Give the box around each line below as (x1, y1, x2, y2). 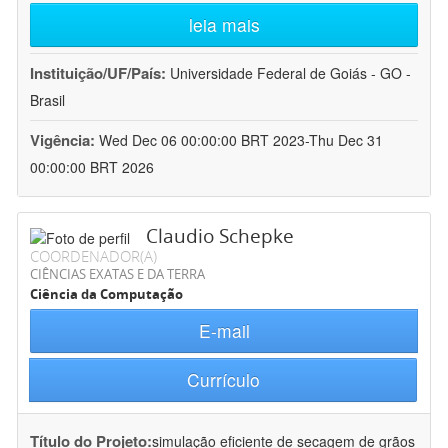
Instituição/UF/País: (30, 62, 170, 85)
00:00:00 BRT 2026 (30, 157, 154, 178)
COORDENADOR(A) (30, 246, 157, 267)
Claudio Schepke (146, 223, 294, 250)
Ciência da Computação (30, 285, 183, 304)
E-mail (198, 318, 250, 344)
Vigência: (30, 129, 99, 152)
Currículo (186, 367, 260, 393)
